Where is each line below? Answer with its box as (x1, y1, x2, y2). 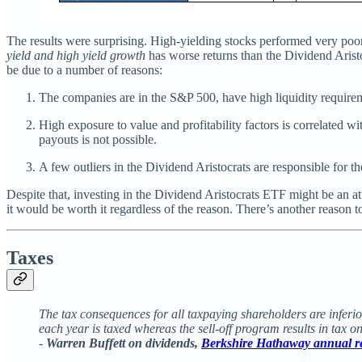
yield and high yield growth (6, 48, 145, 63)
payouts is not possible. (39, 133, 157, 147)
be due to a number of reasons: (6, 63, 162, 78)
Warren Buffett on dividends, (46, 335, 201, 350)
